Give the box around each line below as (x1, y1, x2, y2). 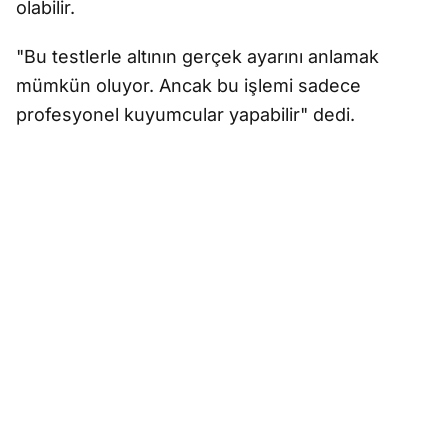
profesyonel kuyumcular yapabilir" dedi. (16, 104, 355, 126)
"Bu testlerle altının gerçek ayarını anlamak (16, 46, 379, 68)
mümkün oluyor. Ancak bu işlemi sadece (16, 75, 361, 97)
